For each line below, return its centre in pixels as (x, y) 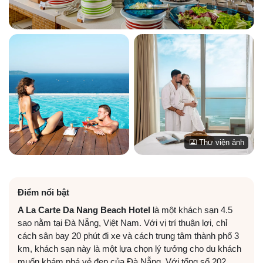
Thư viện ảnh (220, 143)
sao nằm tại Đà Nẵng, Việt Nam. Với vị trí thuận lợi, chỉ (122, 222)
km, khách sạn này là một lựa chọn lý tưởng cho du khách (129, 248)
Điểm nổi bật (43, 193)
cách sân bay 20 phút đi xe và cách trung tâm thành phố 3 (128, 235)
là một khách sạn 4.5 (191, 210)
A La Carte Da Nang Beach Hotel (84, 210)
